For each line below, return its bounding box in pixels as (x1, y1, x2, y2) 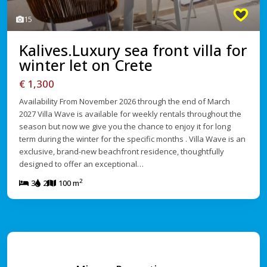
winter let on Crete (19, 55, 153, 76)
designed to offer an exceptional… (19, 159, 144, 170)
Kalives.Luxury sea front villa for (19, 40, 247, 61)
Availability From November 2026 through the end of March (19, 96, 230, 107)
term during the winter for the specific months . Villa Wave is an (19, 133, 246, 145)
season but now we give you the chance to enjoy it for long (19, 121, 231, 132)
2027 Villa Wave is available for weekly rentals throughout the (19, 108, 241, 120)
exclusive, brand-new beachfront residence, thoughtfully (19, 146, 224, 157)
